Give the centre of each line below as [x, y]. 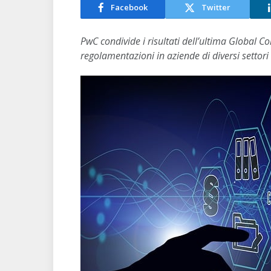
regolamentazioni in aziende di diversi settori [175, 56]
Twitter [216, 7]
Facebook [129, 7]
